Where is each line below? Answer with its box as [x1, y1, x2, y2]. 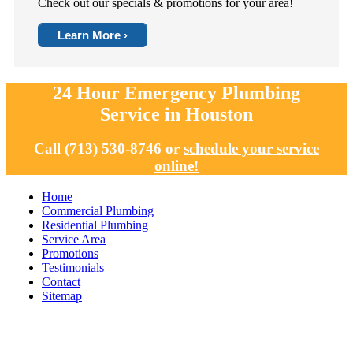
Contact [42, 275, 80, 289]
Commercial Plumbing [42, 204, 154, 218]
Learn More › [58, 28, 128, 42]
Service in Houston [100, 103, 253, 124]
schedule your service [184, 140, 319, 158]
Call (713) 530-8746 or [34, 140, 184, 158]
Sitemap [42, 289, 82, 303]
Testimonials [42, 261, 104, 275]
